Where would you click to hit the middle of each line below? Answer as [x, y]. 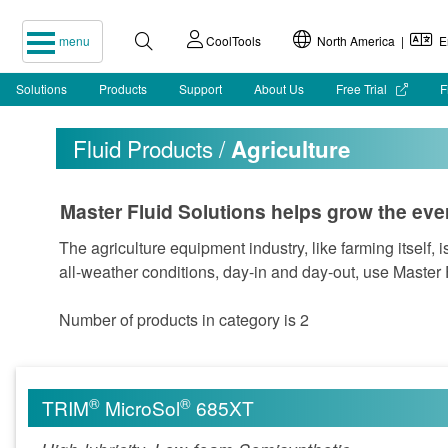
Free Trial [363, 88]
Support [200, 88]
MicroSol [140, 408]
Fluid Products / [151, 147]
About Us [279, 88]
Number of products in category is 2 [183, 319]
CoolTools [232, 40]
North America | [360, 40]
